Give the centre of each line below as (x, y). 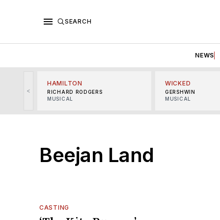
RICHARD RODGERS (75, 92)
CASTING (54, 207)
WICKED (178, 83)
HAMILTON (65, 83)
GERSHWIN (180, 92)
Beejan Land (97, 155)
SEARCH (78, 21)
